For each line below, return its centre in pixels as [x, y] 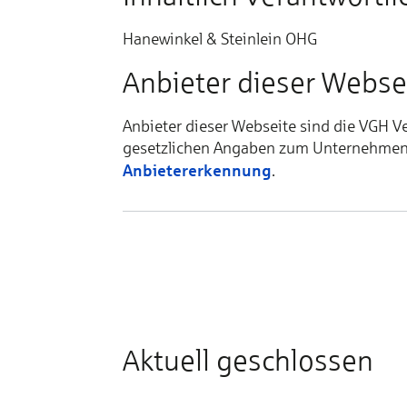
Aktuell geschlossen [248, 360]
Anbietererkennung [197, 170]
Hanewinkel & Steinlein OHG [219, 39]
